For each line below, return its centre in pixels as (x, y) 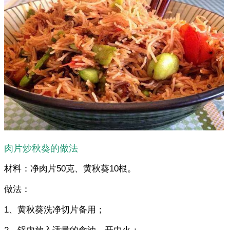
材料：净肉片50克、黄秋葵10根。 (70, 168)
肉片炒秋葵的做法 (41, 148)
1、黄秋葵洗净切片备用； (54, 209)
